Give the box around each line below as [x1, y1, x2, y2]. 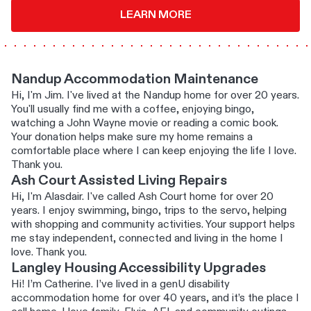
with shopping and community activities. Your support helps [11, 219, 295, 230]
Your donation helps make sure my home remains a [11, 131, 253, 143]
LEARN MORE [119, 9, 192, 21]
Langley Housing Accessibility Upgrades [11, 261, 266, 276]
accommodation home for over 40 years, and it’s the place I [11, 292, 299, 304]
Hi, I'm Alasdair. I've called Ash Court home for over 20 [11, 191, 274, 203]
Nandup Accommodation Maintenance [11, 72, 258, 87]
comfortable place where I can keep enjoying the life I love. [11, 145, 296, 157]
